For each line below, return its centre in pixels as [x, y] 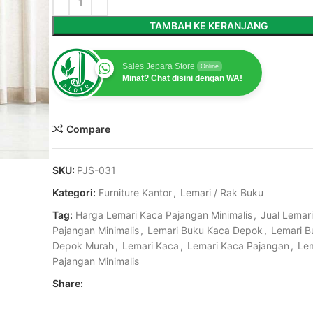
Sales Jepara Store [159, 66]
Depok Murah [83, 246]
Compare [88, 129]
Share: [68, 283]
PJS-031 [96, 170]
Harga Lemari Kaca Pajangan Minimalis [164, 215]
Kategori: [74, 192]
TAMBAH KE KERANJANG [209, 26]
